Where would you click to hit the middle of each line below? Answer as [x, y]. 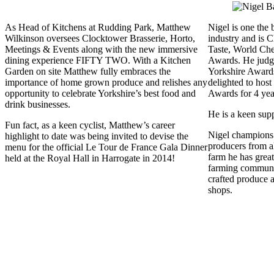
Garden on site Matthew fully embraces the [88, 71]
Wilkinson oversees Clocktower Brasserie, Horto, [100, 38]
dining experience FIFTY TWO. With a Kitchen [98, 60]
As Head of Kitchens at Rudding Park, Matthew [98, 27]
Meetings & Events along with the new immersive [101, 49]
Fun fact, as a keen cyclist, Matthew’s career [90, 125]
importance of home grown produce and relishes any [106, 82]
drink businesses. [38, 104]
